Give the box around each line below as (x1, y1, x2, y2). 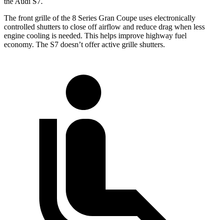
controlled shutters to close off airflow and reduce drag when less (4, 23, 205, 31)
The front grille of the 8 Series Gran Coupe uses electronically (4, 14, 195, 23)
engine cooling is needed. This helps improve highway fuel (4, 31, 187, 40)
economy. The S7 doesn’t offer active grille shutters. (4, 40, 165, 49)
